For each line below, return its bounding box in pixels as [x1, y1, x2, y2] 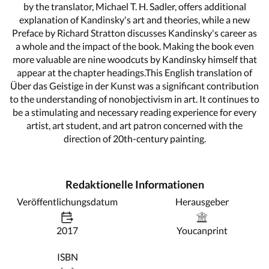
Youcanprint [176, 224, 228, 236]
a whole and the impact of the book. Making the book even [15, 40, 254, 52]
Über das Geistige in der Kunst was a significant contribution [10, 79, 259, 91]
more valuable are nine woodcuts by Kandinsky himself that [12, 53, 257, 65]
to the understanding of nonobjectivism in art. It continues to [10, 92, 259, 104]
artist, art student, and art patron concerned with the [26, 119, 243, 131]
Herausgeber [175, 195, 229, 207]
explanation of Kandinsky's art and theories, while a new [19, 13, 250, 25]
